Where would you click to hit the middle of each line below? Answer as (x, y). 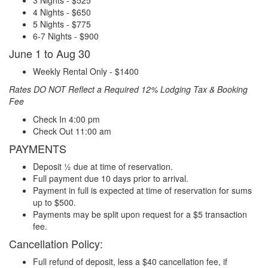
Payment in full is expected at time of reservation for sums (142, 190)
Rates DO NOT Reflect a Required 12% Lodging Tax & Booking (128, 89)
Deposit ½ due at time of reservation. (103, 166)
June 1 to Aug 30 (50, 53)
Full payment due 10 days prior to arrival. (111, 178)
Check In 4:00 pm (66, 119)
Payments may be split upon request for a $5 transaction (140, 214)
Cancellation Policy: (56, 243)
